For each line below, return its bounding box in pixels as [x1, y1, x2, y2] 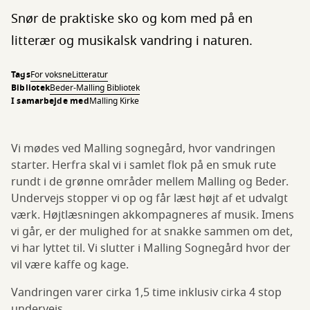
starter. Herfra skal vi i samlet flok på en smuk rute [11, 157, 276, 174]
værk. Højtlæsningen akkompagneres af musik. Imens [11, 207, 294, 224]
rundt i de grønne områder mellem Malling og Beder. [11, 174, 289, 190]
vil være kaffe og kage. [11, 257, 131, 273]
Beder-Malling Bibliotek [50, 82, 140, 94]
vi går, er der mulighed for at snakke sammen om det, [11, 224, 293, 240]
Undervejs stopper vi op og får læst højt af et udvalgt [11, 190, 288, 207]
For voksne [30, 69, 72, 81]
